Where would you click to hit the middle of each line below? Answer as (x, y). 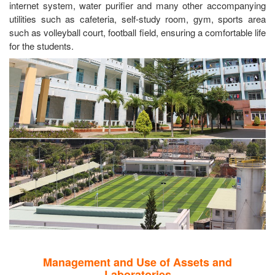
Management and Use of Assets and (137, 262)
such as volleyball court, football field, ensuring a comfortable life (137, 33)
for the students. (41, 46)
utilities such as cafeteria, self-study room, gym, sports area (137, 19)
